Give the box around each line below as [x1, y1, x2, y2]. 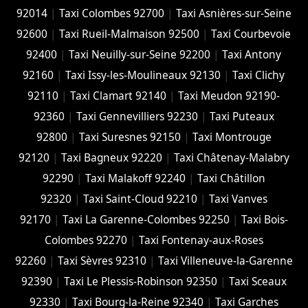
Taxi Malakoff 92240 [85, 171, 186, 186]
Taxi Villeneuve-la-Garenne [157, 254, 293, 269]
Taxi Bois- [241, 212, 288, 228]
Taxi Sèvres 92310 [57, 254, 146, 269]
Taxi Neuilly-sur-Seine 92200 [69, 47, 211, 63]
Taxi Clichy [232, 68, 285, 83]
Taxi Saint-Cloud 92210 [82, 192, 197, 207]
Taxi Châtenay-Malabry [173, 151, 289, 166]
